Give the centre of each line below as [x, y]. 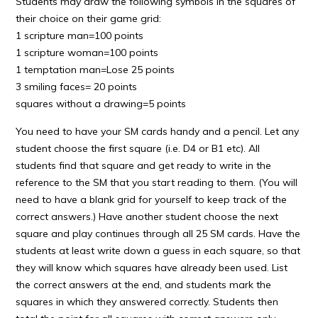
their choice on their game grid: [89, 18]
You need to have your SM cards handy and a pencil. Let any [158, 131]
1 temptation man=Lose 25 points [95, 70]
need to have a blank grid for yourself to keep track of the [152, 199]
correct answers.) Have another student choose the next [147, 216]
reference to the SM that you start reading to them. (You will [157, 182]
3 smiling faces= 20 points [77, 87]
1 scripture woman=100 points [87, 53]
